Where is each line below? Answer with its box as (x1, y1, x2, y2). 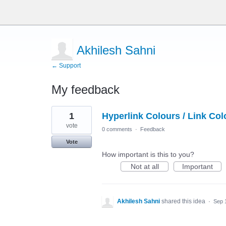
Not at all (130, 162, 159, 171)
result (51, 112, 69, 121)
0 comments (102, 126, 132, 132)
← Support (51, 62, 81, 69)
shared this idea (161, 198, 207, 205)
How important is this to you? (102, 150, 194, 158)
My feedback (51, 83, 120, 96)
